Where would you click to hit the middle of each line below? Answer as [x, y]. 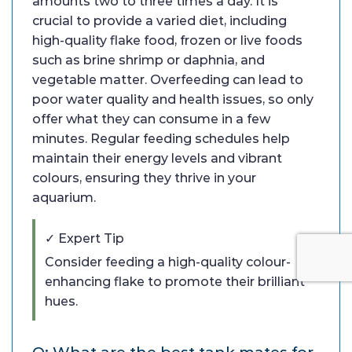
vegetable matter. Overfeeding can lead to [168, 79]
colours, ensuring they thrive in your [144, 178]
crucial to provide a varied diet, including [159, 20]
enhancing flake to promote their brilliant [175, 281]
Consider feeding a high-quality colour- [168, 262]
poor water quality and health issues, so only [173, 99]
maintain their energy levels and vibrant [157, 158]
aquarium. [64, 197]
